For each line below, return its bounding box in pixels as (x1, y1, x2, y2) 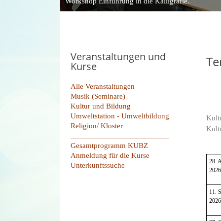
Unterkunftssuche (71, 161, 125, 170)
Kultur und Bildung (71, 102, 131, 110)
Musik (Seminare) (71, 92, 125, 101)
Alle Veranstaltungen (71, 82, 135, 91)
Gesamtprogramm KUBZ (71, 142, 148, 150)
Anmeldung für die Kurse (71, 151, 149, 160)
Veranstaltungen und (71, 50, 166, 64)
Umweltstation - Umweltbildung (71, 112, 169, 120)
